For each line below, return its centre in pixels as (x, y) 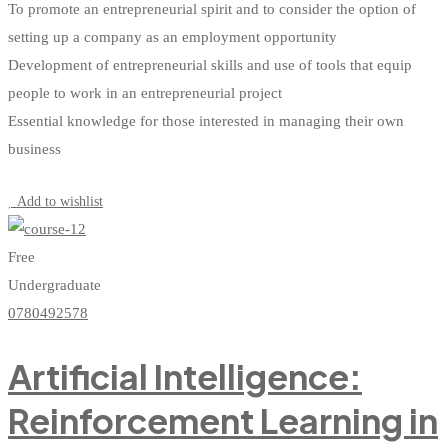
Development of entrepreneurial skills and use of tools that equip (210, 65)
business (34, 149)
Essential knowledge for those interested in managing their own (206, 121)
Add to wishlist (60, 202)
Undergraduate (54, 285)
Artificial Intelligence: (185, 377)
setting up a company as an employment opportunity (172, 37)
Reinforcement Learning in (223, 421)
